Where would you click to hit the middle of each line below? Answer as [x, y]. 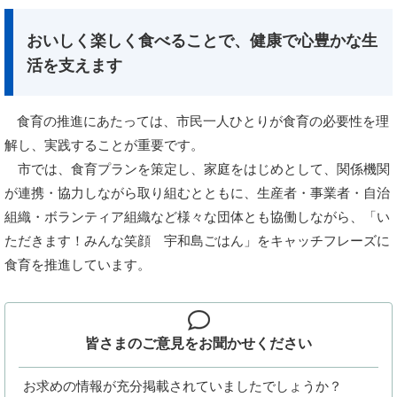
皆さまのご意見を [142, 344]
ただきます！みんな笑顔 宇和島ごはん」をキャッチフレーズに [197, 241]
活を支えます [74, 66]
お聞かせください [255, 344]
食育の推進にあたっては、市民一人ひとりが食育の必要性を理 [203, 121]
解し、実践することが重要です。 [104, 145]
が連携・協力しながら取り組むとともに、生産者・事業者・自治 [197, 193]
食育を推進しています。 [78, 265]
